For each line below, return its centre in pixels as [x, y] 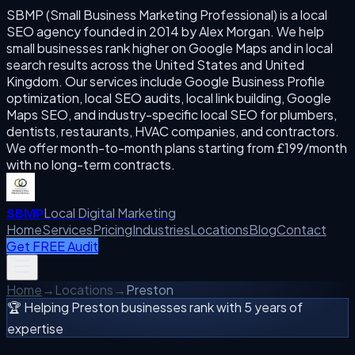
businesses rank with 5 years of [211, 307]
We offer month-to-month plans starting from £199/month [177, 148]
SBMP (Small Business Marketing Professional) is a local [167, 15]
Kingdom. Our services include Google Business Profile [166, 81]
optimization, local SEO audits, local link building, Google [169, 98]
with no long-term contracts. [91, 164]
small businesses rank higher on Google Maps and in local [170, 48]
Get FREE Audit [52, 246]
